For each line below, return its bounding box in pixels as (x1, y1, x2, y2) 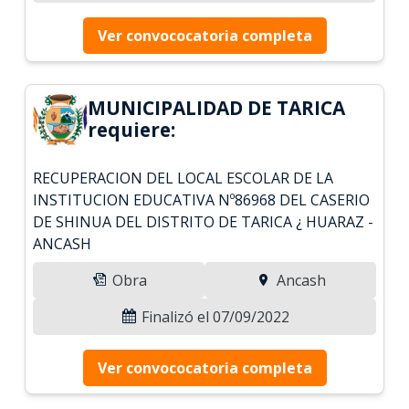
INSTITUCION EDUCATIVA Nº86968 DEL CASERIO (33, 189, 371, 210)
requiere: (88, 116, 176, 142)
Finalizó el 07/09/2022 (138, 306, 289, 327)
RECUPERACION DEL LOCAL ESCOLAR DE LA (33, 167, 334, 188)
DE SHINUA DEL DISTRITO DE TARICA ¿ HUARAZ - (33, 211, 374, 232)
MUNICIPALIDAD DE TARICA (88, 94, 346, 121)
